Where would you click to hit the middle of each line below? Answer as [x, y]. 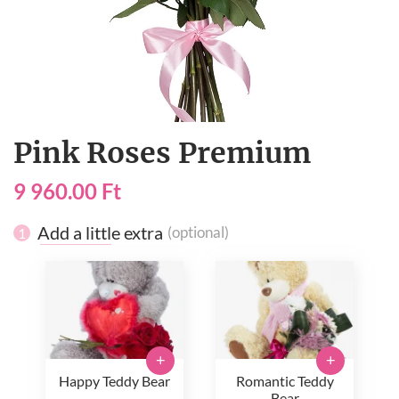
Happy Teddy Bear [114, 381]
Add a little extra [100, 232]
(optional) [198, 232]
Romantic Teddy [285, 381]
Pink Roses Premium [162, 153]
